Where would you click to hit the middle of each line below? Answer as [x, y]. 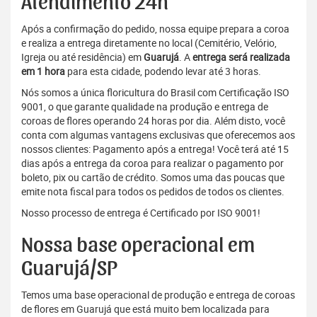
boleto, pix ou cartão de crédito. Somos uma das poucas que [153, 178]
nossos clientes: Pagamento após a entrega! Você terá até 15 [155, 149]
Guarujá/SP [69, 269]
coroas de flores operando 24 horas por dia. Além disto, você [153, 121]
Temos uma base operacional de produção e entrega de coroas [158, 295]
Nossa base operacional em [138, 246]
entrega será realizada [241, 57]
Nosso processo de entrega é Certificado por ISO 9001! [141, 213]
